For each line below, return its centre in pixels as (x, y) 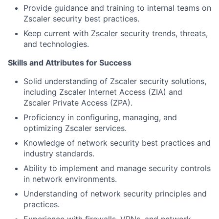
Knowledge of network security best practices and (117, 143)
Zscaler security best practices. (81, 19)
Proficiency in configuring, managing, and (100, 117)
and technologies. (56, 44)
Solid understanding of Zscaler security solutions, (115, 81)
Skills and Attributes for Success (70, 63)
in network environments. (70, 179)
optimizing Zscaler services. (75, 128)
